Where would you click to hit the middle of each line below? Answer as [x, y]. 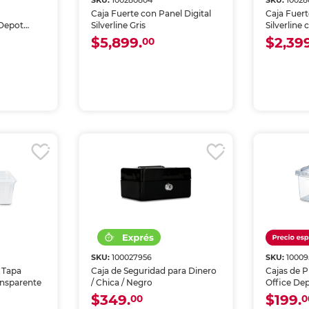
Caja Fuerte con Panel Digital [151, 13]
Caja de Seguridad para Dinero [153, 271]
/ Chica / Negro [121, 282]
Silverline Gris [118, 25]
